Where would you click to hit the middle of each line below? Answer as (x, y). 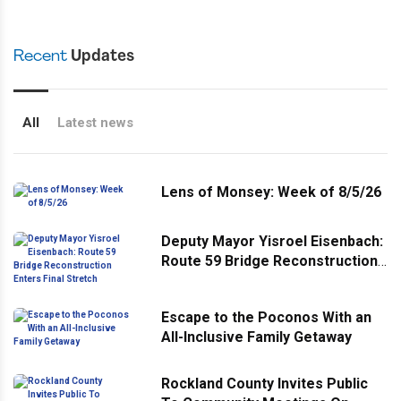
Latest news (95, 122)
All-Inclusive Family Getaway (256, 337)
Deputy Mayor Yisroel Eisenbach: (272, 241)
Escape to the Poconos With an (266, 317)
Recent (40, 56)
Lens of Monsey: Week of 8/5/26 (271, 192)
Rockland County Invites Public (264, 383)
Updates (101, 56)
